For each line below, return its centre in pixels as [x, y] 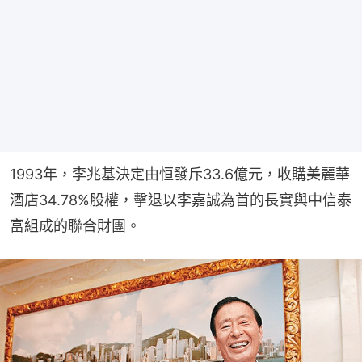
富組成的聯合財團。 [75, 226]
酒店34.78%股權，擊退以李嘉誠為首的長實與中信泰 [181, 200]
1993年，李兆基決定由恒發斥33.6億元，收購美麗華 [180, 175]
